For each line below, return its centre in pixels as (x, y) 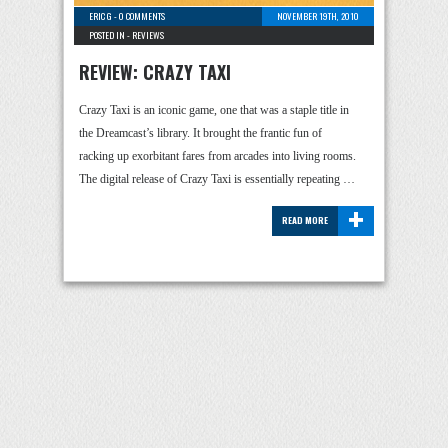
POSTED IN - (110, 35)
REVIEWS (148, 35)
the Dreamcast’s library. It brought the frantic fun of (200, 133)
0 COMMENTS (142, 16)
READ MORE (305, 220)
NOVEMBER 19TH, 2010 (318, 16)
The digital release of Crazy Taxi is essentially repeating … (217, 179)
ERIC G (100, 16)
